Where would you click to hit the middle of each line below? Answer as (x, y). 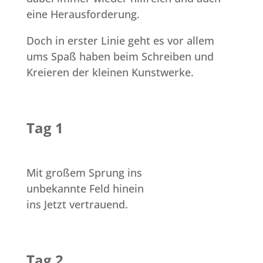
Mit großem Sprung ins (84, 173)
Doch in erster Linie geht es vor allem (120, 41)
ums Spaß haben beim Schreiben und (120, 57)
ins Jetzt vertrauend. (77, 205)
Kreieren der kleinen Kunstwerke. (110, 73)
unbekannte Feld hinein (85, 189)
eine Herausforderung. (83, 14)
